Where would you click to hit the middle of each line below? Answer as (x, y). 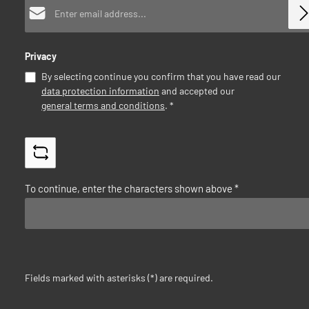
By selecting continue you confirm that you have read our (162, 76)
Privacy (41, 56)
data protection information (100, 90)
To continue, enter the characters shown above (130, 189)
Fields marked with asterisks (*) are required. (119, 278)
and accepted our (198, 90)
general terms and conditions (103, 105)
